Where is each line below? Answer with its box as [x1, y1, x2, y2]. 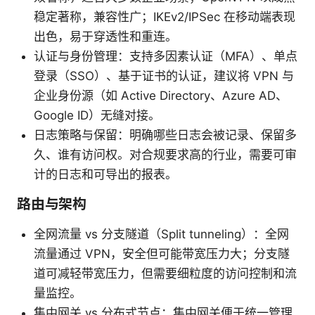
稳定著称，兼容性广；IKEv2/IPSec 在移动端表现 [34, 10, 295, 25]
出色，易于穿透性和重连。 [34, 30, 177, 44]
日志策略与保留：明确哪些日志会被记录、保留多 [34, 128, 297, 143]
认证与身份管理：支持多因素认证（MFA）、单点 [34, 49, 297, 64]
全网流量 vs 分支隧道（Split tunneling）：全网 [34, 227, 289, 242]
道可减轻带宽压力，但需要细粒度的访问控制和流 [34, 266, 297, 281]
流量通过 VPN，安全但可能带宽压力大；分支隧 [34, 247, 290, 262]
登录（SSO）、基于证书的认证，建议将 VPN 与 [34, 69, 294, 84]
